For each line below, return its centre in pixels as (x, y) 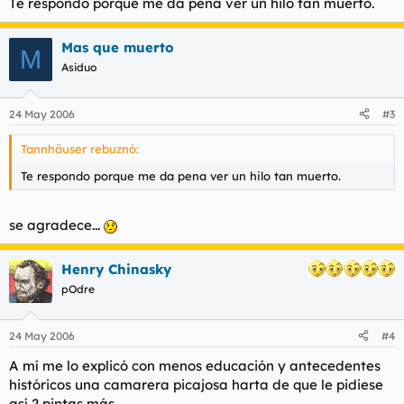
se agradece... (56, 225)
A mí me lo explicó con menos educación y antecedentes (195, 365)
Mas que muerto (118, 47)
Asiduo (79, 67)
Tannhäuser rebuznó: (80, 148)
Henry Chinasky (116, 269)
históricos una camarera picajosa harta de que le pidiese (196, 384)
